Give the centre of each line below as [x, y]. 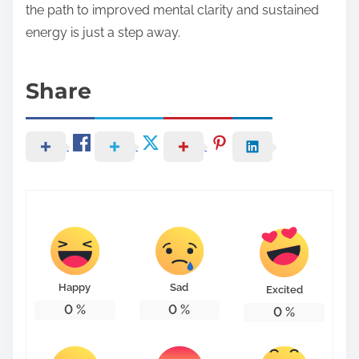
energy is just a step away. [103, 33]
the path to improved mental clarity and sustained [172, 10]
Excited [284, 289]
